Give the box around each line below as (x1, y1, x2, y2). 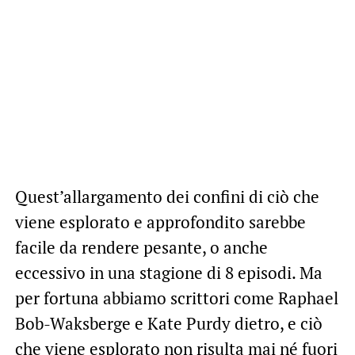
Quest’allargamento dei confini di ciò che (14, 185, 319, 208)
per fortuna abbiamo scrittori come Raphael (14, 287, 338, 310)
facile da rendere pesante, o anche (14, 236, 268, 259)
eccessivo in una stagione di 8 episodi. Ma (14, 261, 323, 284)
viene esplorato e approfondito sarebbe (14, 211, 306, 234)
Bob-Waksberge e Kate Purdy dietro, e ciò (14, 312, 323, 335)
